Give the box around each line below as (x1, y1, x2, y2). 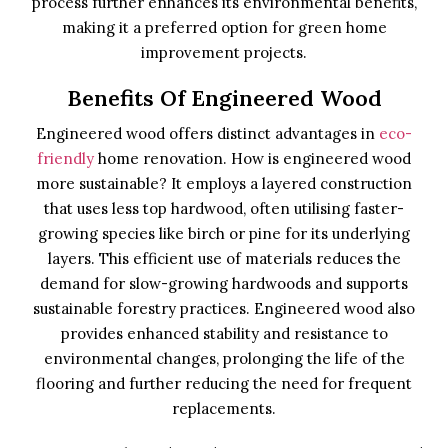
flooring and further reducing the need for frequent (36, 374, 412, 393)
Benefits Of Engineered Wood (66, 84, 382, 112)
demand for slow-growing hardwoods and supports (40, 274, 408, 293)
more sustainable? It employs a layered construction (36, 174, 412, 193)
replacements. (172, 399, 276, 418)
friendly (37, 149, 94, 168)
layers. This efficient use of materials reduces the (47, 249, 401, 268)
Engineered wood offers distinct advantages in (36, 124, 379, 143)
